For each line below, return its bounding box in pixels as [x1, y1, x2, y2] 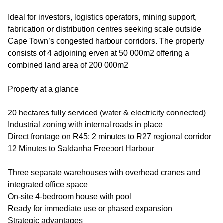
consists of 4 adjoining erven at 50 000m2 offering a [8, 49, 189, 57]
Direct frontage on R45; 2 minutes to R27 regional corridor [8, 132, 211, 141]
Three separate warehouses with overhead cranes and [8, 168, 200, 177]
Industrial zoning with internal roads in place [8, 120, 163, 129]
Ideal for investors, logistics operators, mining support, [8, 13, 197, 21]
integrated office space [8, 180, 88, 189]
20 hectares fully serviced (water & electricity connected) [8, 109, 206, 117]
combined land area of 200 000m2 [8, 61, 128, 69]
